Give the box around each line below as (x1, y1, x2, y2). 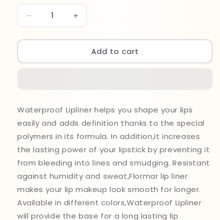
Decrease (28, 15, 66, 25)
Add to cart (91, 46, 139, 56)
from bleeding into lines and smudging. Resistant (17, 158, 210, 168)
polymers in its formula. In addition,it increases (17, 131, 200, 142)
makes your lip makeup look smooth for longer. (17, 184, 201, 195)
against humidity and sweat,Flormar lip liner (17, 171, 188, 182)
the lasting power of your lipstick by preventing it (17, 144, 210, 155)
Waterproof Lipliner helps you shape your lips (17, 105, 193, 115)
